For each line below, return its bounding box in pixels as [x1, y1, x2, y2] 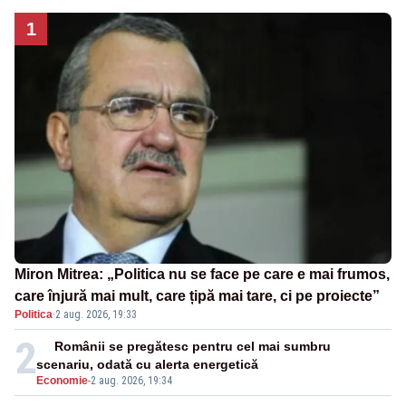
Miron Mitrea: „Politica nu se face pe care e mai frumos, [14, 266, 390, 283]
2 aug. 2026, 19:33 [55, 308, 137, 322]
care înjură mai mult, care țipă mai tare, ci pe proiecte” [14, 288, 380, 304]
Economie [36, 374, 88, 388]
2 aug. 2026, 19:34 [91, 374, 172, 388]
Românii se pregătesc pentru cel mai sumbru [54, 339, 332, 354]
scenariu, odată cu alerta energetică [36, 357, 258, 372]
